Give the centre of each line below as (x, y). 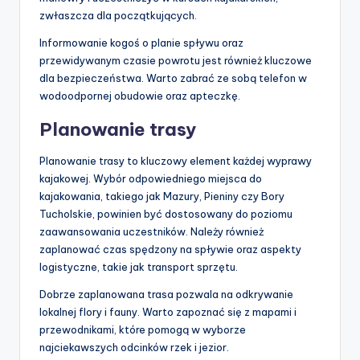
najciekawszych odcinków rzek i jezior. (134, 348)
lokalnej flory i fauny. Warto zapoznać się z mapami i (168, 312)
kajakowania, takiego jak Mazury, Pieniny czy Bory (162, 196)
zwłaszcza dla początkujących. (118, 16)
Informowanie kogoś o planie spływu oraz (141, 43)
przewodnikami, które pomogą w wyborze (143, 330)
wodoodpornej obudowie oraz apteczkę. (140, 96)
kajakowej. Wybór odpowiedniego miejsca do (151, 179)
